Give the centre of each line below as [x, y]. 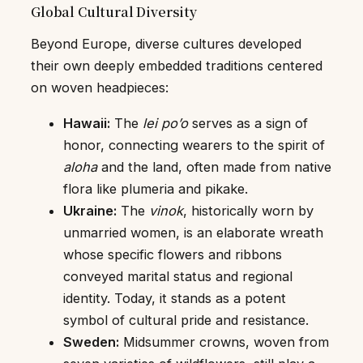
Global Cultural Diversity [114, 11]
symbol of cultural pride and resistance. [186, 320]
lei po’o [165, 123]
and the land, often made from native [214, 167]
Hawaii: [87, 123]
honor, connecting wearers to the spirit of [194, 145]
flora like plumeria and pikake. [156, 188]
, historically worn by [248, 210]
